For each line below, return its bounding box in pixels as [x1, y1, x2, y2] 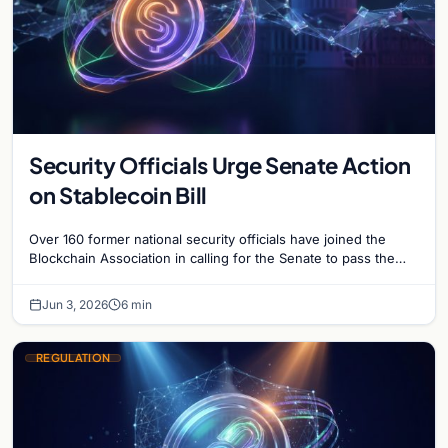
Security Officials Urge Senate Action [29, 150, 411, 179]
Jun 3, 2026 [42, 296, 108, 312]
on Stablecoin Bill [29, 180, 208, 209]
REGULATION [36, 350, 111, 364]
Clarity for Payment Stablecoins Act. [29, 268, 250, 285]
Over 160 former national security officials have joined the [29, 230, 386, 247]
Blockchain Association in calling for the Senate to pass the [29, 249, 395, 266]
